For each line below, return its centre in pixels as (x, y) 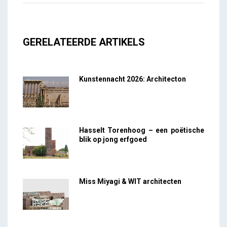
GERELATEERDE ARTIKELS (84, 42)
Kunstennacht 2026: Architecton (132, 79)
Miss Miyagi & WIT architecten (130, 181)
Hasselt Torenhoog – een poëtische (141, 130)
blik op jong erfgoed (113, 139)
